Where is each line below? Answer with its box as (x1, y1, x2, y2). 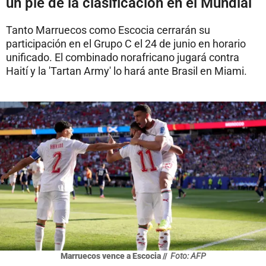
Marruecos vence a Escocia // (60, 251, 167, 261)
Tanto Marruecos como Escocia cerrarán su (6, 23, 210, 36)
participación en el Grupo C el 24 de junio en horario (6, 37, 246, 50)
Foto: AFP (170, 251, 206, 261)
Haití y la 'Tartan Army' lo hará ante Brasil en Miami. (6, 64, 247, 77)
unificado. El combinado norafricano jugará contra (6, 50, 239, 64)
